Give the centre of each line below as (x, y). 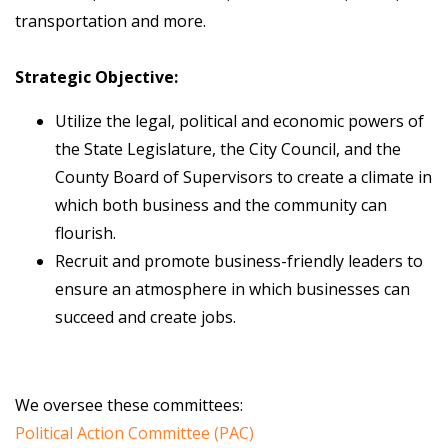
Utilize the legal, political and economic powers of (239, 121)
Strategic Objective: (98, 77)
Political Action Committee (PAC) (136, 433)
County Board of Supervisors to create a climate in (243, 177)
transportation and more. (112, 21)
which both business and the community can (221, 205)
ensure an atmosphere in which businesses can (232, 289)
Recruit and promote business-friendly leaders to (239, 261)
